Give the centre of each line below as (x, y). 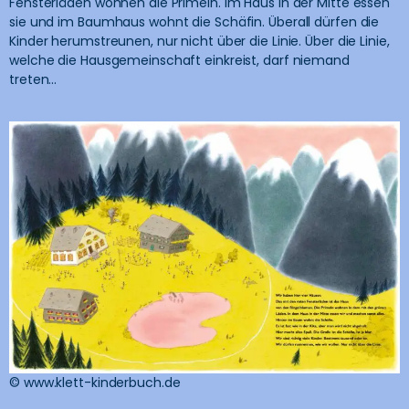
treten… (33, 80)
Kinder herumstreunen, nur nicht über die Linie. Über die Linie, (199, 42)
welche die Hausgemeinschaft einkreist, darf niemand (179, 61)
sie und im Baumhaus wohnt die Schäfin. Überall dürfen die (194, 22)
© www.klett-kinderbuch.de (95, 382)
